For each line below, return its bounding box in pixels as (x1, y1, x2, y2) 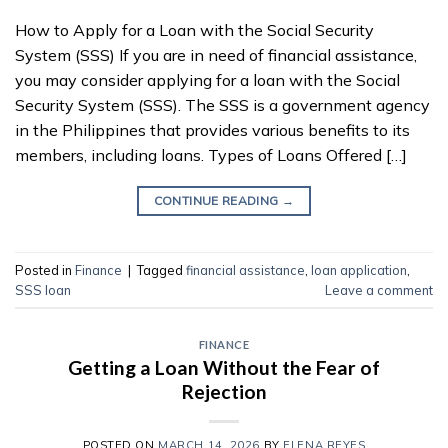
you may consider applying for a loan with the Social (15, 70, 400, 91)
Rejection (181, 380, 267, 404)
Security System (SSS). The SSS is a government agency (15, 95, 430, 116)
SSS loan (15, 281, 71, 298)
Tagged (137, 261, 186, 278)
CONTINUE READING (153, 193, 282, 209)
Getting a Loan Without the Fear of (68, 356, 380, 380)
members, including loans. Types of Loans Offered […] (15, 145, 407, 166)
